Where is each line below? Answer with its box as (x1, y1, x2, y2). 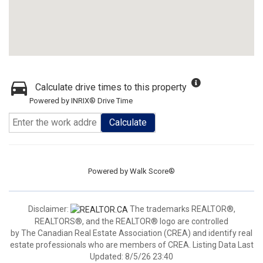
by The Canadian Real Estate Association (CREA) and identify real (11, 228, 252, 238)
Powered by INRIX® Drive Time (29, 96, 133, 105)
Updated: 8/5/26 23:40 (90, 252, 173, 262)
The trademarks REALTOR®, (127, 204, 235, 214)
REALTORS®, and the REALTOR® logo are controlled (35, 217, 228, 227)
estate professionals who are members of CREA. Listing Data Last (9, 240, 254, 250)
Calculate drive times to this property (35, 82, 187, 93)
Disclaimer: (28, 204, 70, 214)
